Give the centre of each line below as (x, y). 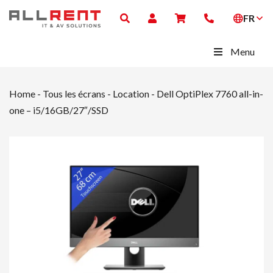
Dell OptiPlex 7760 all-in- (210, 93)
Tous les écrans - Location (96, 93)
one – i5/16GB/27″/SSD (59, 110)
